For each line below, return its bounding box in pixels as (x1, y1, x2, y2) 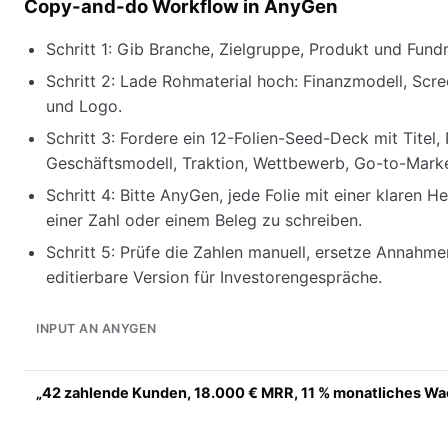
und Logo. (46, 96, 122, 117)
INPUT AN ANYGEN (36, 321, 157, 337)
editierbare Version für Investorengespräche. (46, 267, 382, 288)
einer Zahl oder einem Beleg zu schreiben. (46, 210, 362, 231)
